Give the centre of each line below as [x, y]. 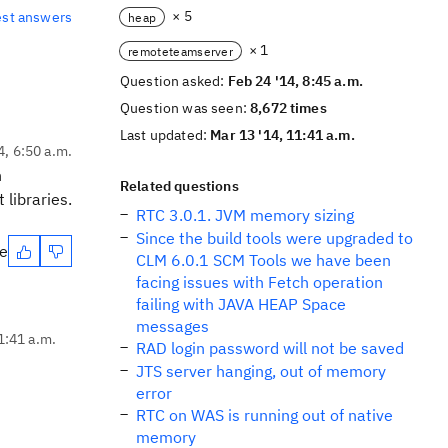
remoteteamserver [181, 51]
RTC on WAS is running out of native [264, 415]
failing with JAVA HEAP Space [241, 304]
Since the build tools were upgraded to [274, 238]
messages [172, 326]
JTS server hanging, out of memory [261, 371]
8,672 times [288, 108]
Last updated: [165, 135]
